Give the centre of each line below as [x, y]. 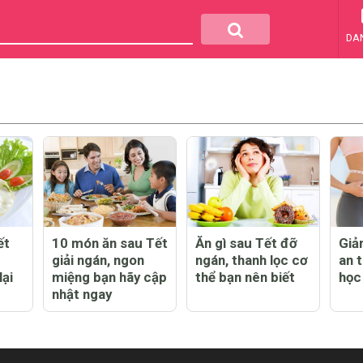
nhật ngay [82, 294]
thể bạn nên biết [245, 277]
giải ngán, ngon [98, 260]
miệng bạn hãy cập [109, 277]
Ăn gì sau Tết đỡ [246, 243]
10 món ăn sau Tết [110, 243]
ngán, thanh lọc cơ [252, 260]
